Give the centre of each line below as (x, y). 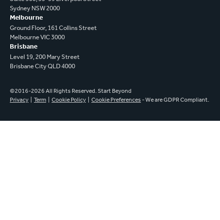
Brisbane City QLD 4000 (42, 67)
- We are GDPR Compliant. (175, 100)
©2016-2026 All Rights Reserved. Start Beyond (71, 92)
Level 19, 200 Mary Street (45, 57)
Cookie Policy (69, 100)
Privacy (19, 100)
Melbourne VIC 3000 (37, 38)
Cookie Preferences (116, 100)
